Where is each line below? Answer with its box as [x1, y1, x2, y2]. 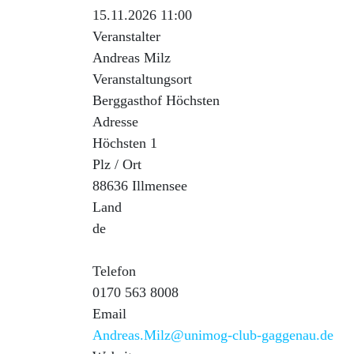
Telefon [92, 263, 136, 279]
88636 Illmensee [92, 178, 191, 194]
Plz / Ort [92, 156, 141, 172]
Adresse [92, 114, 138, 130]
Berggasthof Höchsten [92, 92, 224, 108]
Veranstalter [92, 28, 160, 44]
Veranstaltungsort [92, 71, 192, 87]
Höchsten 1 [92, 135, 161, 151]
